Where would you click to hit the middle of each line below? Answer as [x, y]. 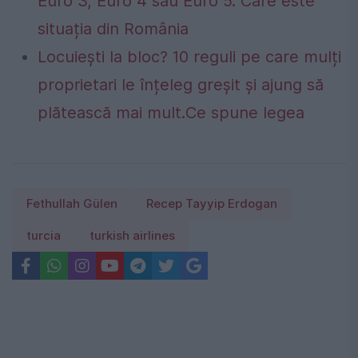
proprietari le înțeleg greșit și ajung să [181, 85]
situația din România [113, 29]
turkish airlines [132, 236]
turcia [44, 236]
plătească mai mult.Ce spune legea [171, 113]
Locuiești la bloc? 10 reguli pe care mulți [189, 57]
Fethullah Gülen [72, 204]
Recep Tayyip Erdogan [212, 204]
